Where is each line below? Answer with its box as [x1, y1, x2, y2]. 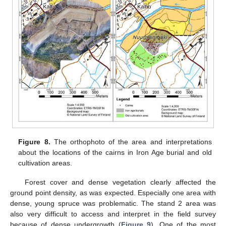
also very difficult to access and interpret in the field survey [10, 209, 216, 218]
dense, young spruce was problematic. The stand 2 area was [10, 199, 216, 207]
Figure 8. [18, 137, 50, 146]
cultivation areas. [18, 158, 73, 167]
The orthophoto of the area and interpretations [50, 137, 212, 146]
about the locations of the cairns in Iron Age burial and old [18, 148, 212, 156]
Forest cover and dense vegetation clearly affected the [24, 178, 216, 186]
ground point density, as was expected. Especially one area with [10, 188, 216, 197]
